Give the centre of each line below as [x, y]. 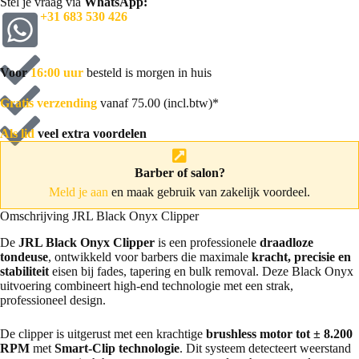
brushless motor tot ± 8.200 [279, 333]
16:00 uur [57, 72]
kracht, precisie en [301, 256]
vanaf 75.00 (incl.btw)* [158, 103]
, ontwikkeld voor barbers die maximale [150, 256]
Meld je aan [79, 192]
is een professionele [207, 242]
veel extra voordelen [91, 133]
